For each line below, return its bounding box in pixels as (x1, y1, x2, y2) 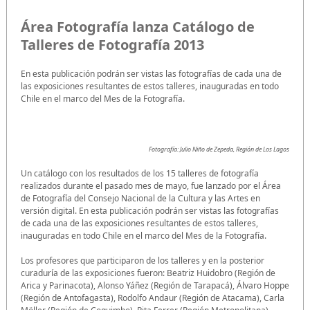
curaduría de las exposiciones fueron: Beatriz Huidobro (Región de (21, 266, 275, 279)
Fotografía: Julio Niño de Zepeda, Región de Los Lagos (149, 144, 289, 154)
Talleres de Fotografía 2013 (21, 35, 204, 54)
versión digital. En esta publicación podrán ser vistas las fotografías (21, 204, 279, 217)
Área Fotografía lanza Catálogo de (21, 17, 255, 36)
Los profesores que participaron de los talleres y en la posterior (21, 254, 264, 266)
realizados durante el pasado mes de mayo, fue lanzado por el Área (21, 179, 281, 192)
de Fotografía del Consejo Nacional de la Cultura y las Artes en (21, 192, 260, 204)
